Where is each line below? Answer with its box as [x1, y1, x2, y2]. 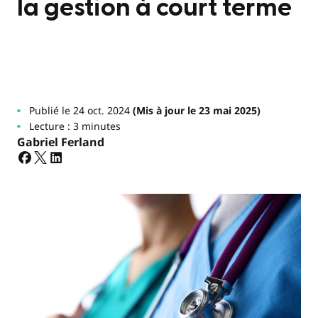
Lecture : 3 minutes [28, 119, 121, 133]
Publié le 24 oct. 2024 [28, 104, 130, 117]
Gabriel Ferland [17, 134, 104, 150]
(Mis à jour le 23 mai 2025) [129, 104, 261, 117]
